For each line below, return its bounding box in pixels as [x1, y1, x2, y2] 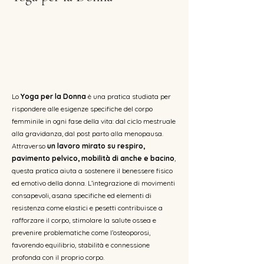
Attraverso [12, 141, 47, 150]
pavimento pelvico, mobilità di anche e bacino [12, 154, 174, 163]
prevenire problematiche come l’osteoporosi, [12, 228, 150, 237]
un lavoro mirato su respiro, [47, 141, 145, 150]
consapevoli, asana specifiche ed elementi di [12, 191, 151, 200]
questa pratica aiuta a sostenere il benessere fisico [12, 166, 173, 175]
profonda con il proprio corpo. [12, 253, 104, 262]
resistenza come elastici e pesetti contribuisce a [12, 203, 163, 212]
